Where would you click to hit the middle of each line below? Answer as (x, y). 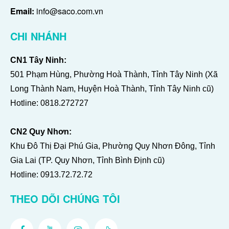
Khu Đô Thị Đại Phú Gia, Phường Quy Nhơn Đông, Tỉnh (113, 146)
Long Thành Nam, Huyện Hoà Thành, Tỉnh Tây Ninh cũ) (112, 89)
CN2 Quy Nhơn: (41, 132)
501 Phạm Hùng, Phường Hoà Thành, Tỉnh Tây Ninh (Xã (114, 75)
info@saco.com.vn (69, 11)
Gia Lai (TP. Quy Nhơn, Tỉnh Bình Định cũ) (87, 161)
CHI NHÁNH (38, 36)
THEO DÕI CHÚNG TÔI (65, 199)
